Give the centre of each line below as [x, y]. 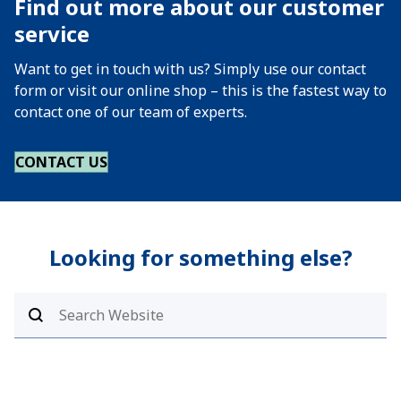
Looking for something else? [200, 257]
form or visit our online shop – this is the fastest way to [200, 90]
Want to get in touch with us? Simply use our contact [190, 69]
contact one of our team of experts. [131, 112]
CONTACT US [61, 162]
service [52, 34]
